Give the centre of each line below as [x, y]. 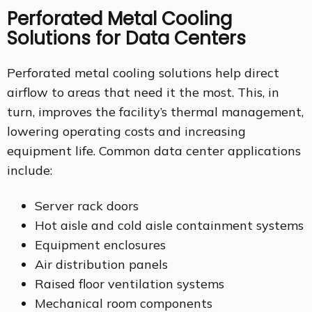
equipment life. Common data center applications [154, 150]
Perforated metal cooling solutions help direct [143, 72]
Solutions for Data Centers [126, 39]
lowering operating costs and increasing [126, 131]
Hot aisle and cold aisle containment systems [169, 226]
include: [30, 170]
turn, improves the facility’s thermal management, [155, 111]
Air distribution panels [101, 265]
